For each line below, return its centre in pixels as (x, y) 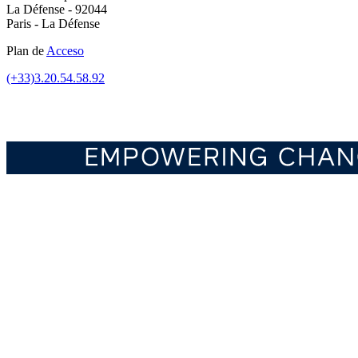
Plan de (26, 51)
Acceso (65, 51)
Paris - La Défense (53, 24)
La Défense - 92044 (57, 10)
